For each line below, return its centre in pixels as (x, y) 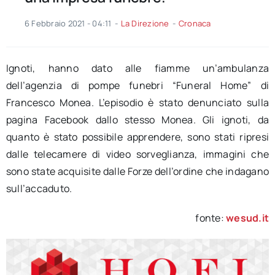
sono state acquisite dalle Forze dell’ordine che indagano (137, 172)
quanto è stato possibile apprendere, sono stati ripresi (137, 137)
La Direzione (145, 24)
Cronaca (195, 24)
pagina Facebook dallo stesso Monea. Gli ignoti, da (137, 120)
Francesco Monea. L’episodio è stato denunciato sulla (137, 103)
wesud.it (248, 218)
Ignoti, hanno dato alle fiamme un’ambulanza (137, 68)
